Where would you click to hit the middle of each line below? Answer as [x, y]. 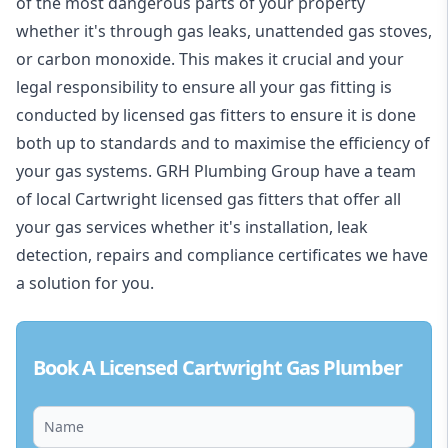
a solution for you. [85, 283]
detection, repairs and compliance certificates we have [222, 255]
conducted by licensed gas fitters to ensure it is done [216, 115]
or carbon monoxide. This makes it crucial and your [210, 59]
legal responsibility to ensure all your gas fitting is [204, 87]
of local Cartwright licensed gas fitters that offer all [208, 199]
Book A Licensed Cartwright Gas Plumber [217, 367]
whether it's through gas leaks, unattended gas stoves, [224, 31]
